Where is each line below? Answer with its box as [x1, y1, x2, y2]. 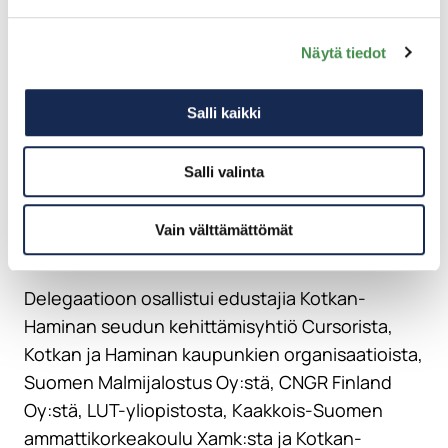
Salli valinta [184, 162, 264, 180]
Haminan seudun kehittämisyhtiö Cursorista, [24, 314, 393, 339]
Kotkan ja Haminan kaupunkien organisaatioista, [24, 342, 423, 367]
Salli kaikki [187, 104, 261, 122]
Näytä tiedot [301, 43, 387, 61]
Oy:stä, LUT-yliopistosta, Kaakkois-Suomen [24, 398, 383, 423]
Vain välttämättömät [155, 221, 293, 239]
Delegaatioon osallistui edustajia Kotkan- [24, 286, 366, 311]
